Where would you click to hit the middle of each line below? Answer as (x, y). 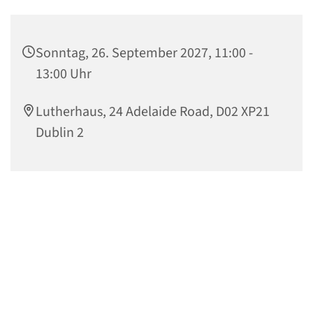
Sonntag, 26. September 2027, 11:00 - (144, 53)
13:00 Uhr (64, 74)
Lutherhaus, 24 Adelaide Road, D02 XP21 (153, 112)
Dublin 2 (60, 133)
